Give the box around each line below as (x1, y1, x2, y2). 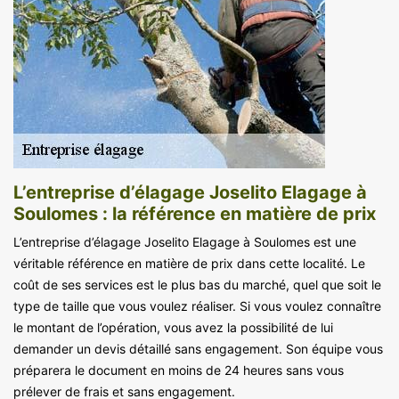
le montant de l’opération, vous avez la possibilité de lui (13, 319, 333, 335)
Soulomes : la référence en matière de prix (13, 202, 376, 224)
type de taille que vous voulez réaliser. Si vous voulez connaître (13, 297, 381, 313)
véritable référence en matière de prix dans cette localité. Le (13, 255, 365, 271)
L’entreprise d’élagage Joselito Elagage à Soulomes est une (13, 233, 356, 249)
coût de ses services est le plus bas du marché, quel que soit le (13, 276, 381, 292)
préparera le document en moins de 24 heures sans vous (13, 362, 344, 378)
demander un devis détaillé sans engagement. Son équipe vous (13, 340, 383, 356)
